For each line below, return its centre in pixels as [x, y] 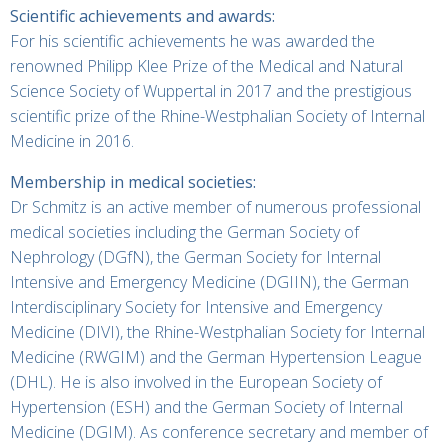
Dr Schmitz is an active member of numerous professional [215, 207]
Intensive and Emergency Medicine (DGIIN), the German [209, 282]
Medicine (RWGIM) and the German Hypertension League [216, 357]
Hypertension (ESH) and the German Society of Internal [206, 407]
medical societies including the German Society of [184, 232]
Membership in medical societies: [133, 182]
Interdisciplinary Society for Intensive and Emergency [196, 307]
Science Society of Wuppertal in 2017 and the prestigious [211, 91]
